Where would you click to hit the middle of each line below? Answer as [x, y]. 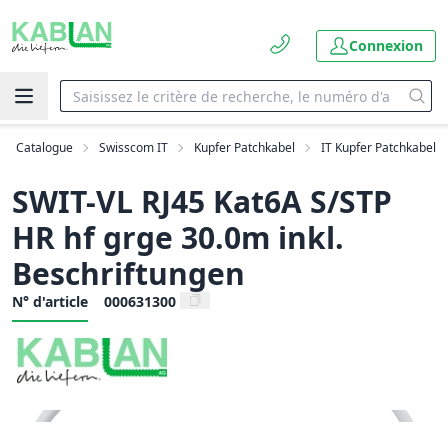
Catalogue [44, 147]
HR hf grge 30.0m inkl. [178, 237]
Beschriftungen [128, 273]
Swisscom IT [133, 147]
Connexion [386, 45]
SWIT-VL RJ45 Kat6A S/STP [202, 201]
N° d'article [50, 301]
